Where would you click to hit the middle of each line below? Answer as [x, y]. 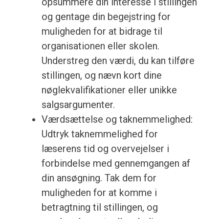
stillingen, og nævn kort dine [101, 76]
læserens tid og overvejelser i [105, 149]
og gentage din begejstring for [106, 17]
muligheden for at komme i [99, 193]
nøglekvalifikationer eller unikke [109, 90]
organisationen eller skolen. [100, 46]
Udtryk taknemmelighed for [99, 134]
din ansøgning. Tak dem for [99, 178]
